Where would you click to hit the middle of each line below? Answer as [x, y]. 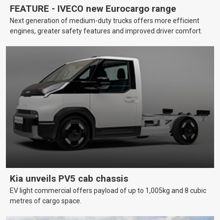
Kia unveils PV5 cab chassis [69, 179]
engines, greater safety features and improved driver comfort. [106, 31]
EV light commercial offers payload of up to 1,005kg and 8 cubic [108, 190]
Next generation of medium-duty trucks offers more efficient [105, 21]
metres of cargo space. [46, 201]
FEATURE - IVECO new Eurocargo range [93, 9]
